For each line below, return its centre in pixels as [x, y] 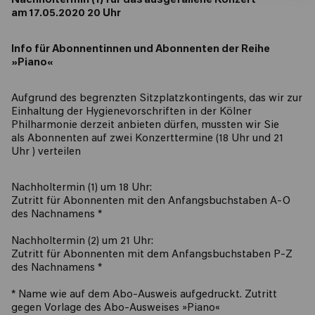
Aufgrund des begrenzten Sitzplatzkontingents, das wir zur [157, 99]
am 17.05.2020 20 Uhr [66, 14]
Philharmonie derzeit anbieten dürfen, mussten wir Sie [145, 126]
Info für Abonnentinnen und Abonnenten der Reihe [141, 50]
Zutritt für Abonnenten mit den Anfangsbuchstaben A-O [151, 201]
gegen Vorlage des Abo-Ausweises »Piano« [116, 308]
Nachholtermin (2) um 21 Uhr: [82, 242]
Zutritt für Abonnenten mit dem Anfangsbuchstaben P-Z [152, 255]
